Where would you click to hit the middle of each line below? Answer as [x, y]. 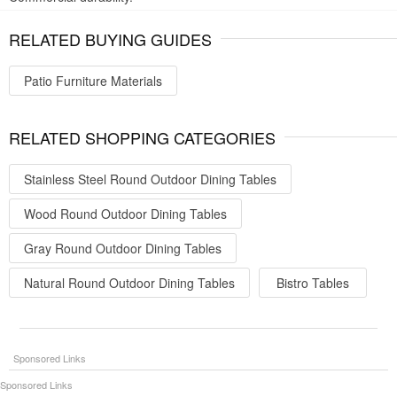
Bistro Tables [313, 282]
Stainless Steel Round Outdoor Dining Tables [150, 179]
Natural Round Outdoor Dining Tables [129, 282]
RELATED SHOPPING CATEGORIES [142, 137]
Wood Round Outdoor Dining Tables [125, 213]
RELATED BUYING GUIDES [110, 39]
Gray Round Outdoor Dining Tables [123, 248]
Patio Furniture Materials [93, 80]
